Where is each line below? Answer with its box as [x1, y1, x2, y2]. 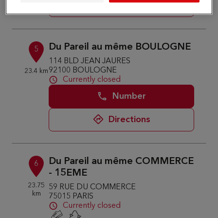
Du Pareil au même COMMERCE [49, 157, 194, 166]
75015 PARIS [49, 193, 94, 200]
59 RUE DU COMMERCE [49, 183, 136, 191]
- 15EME [49, 168, 88, 178]
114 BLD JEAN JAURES [49, 57, 131, 65]
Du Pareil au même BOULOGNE [49, 42, 191, 52]
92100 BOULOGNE [49, 67, 117, 74]
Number [112, 92, 146, 101]
